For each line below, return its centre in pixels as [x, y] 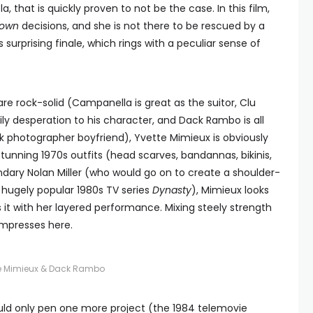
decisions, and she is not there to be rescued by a [142, 26]
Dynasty [172, 190]
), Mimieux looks [230, 190]
